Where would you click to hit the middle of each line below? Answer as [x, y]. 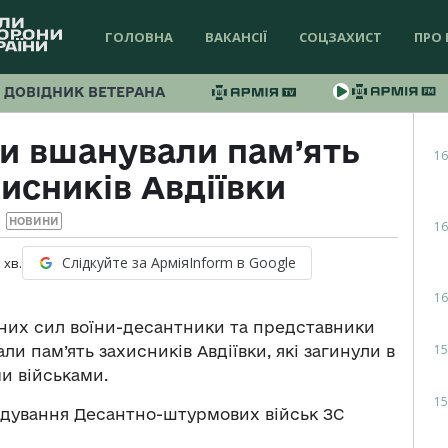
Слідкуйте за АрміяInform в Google [178, 263]
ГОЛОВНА [139, 37]
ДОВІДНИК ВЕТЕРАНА [84, 92]
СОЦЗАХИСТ [340, 37]
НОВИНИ [33, 221]
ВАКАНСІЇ [236, 37]
